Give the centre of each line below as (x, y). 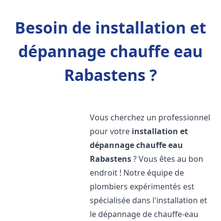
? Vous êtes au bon (167, 159)
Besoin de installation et (110, 27)
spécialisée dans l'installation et (149, 200)
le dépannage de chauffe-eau (144, 214)
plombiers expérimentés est (142, 186)
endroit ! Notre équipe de (137, 173)
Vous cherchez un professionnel (150, 117)
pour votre (111, 131)
